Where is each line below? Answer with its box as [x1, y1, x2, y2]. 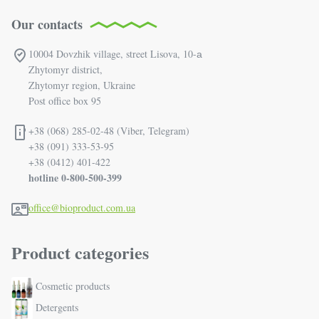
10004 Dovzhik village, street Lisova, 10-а [28, 47, 202, 61]
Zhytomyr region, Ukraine [28, 78, 135, 93]
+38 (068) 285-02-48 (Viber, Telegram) [28, 124, 189, 138]
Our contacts [11, 15, 83, 34]
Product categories [11, 240, 149, 266]
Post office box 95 [28, 94, 101, 108]
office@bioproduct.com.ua [28, 201, 135, 215]
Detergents [36, 300, 78, 315]
